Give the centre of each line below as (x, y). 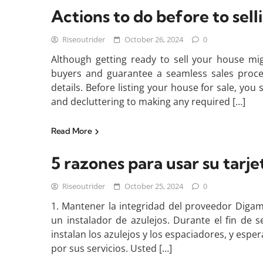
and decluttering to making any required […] (148, 102)
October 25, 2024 (154, 186)
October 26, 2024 (154, 39)
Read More (72, 131)
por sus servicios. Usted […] (112, 248)
